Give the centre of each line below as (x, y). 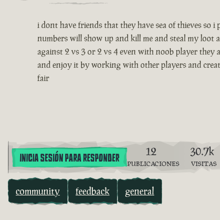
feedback (93, 191)
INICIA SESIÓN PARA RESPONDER (69, 158)
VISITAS (204, 164)
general (140, 191)
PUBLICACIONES (153, 164)
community (38, 191)
